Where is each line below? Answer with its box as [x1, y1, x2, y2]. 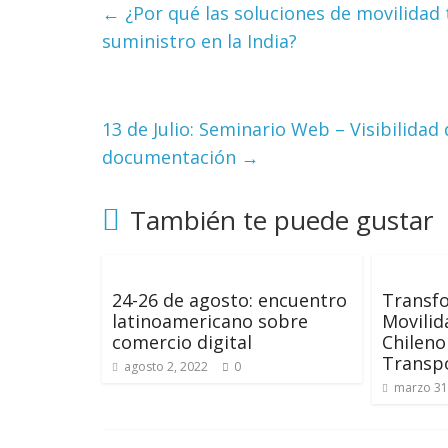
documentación [102, 145, 241, 169]
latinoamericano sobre [112, 309, 308, 333]
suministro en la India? [102, 29, 297, 53]
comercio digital [112, 330, 252, 354]
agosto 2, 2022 [124, 358, 208, 375]
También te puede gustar [130, 202, 433, 238]
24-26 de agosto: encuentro [112, 288, 347, 312]
